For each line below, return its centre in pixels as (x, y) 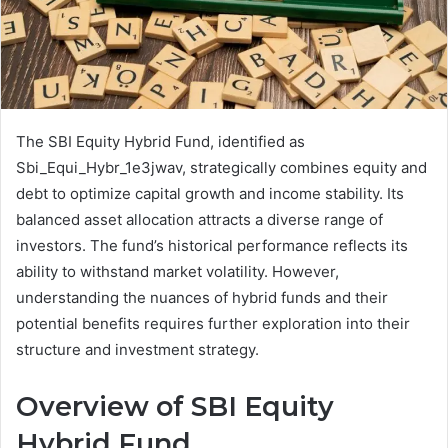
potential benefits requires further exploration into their (213, 324)
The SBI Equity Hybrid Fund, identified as (160, 142)
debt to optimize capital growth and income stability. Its (210, 194)
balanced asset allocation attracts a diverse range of (199, 220)
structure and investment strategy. (137, 350)
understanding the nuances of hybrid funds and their (202, 298)
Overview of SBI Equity (175, 407)
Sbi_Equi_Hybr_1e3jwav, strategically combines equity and (221, 168)
